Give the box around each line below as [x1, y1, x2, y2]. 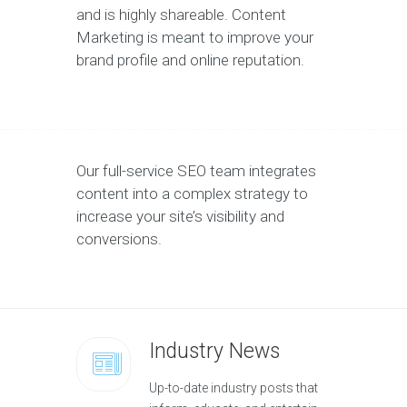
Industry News [149, 339, 280, 364]
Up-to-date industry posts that [149, 381, 318, 396]
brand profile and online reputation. [76, 51, 304, 70]
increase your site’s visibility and [76, 207, 284, 226]
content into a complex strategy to [76, 184, 308, 203]
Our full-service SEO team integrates [76, 162, 316, 181]
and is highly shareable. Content [76, 5, 286, 25]
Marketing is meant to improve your [76, 28, 313, 47]
